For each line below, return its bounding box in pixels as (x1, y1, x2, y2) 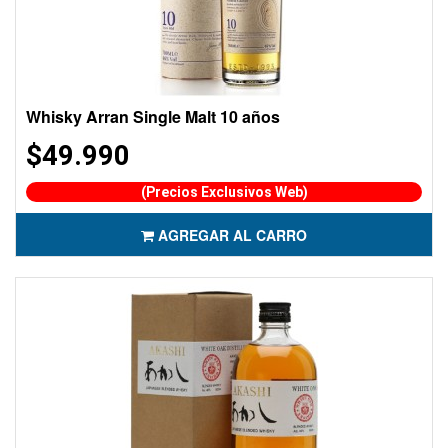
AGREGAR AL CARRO (158, 225, 307, 245)
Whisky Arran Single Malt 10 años (26, 105, 280, 128)
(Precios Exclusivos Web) (140, 184, 308, 200)
